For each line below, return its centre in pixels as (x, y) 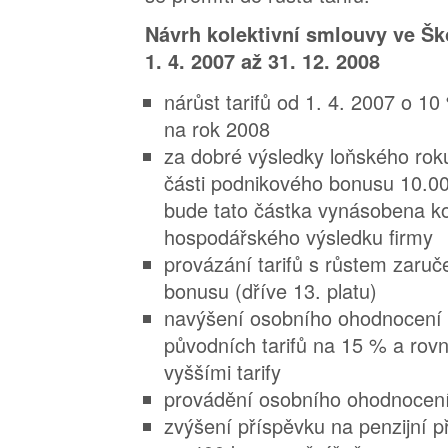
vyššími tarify (223, 371)
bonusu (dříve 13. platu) (271, 290)
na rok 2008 (217, 128)
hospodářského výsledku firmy (299, 236)
